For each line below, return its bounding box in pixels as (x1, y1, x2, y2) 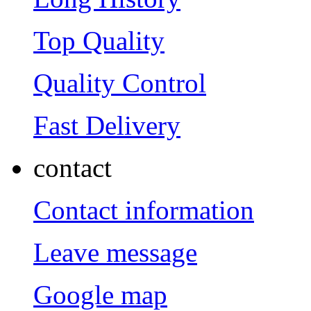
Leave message (33, 237, 197, 267)
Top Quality (33, 26, 165, 56)
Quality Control (33, 68, 206, 98)
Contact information (33, 195, 254, 225)
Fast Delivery (33, 110, 180, 140)
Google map (33, 280, 167, 310)
